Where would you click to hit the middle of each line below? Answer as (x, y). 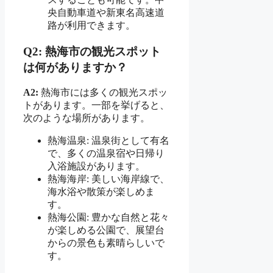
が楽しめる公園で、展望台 (106, 230)
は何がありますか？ (75, 67)
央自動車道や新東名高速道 (106, 12)
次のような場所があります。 (87, 118)
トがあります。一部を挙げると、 (96, 105)
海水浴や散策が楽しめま (101, 192)
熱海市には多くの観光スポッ (103, 93)
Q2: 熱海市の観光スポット (92, 51)
